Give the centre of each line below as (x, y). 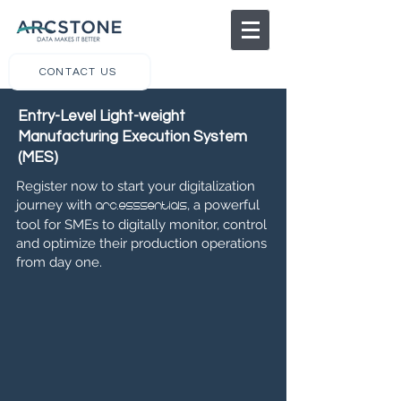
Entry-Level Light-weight (102, 116)
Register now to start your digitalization (136, 186)
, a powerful (223, 205)
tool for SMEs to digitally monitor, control (141, 225)
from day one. (59, 262)
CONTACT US (78, 72)
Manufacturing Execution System (132, 137)
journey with (56, 205)
